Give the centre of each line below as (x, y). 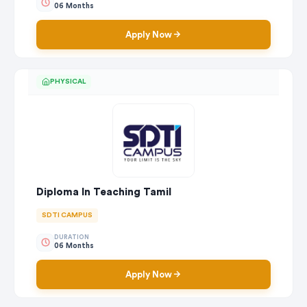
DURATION (72, 238)
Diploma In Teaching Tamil (104, 192)
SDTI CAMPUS (67, 215)
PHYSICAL (68, 81)
